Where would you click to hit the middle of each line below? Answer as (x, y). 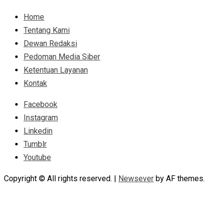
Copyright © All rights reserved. (59, 178)
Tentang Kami (47, 30)
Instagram (41, 117)
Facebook (41, 104)
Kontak (35, 83)
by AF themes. (179, 178)
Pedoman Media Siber (62, 56)
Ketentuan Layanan (56, 70)
